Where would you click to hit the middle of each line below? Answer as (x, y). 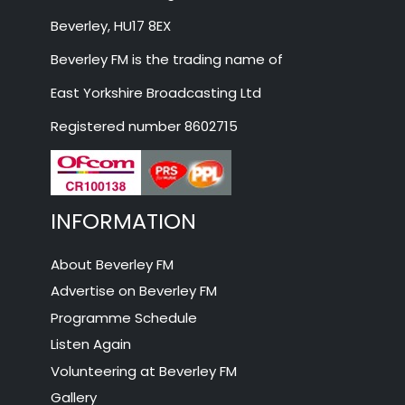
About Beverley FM (113, 264)
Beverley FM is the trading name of (167, 60)
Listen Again (91, 344)
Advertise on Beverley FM (134, 291)
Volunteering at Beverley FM (144, 371)
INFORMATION (124, 221)
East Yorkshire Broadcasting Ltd (156, 93)
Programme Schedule (124, 317)
